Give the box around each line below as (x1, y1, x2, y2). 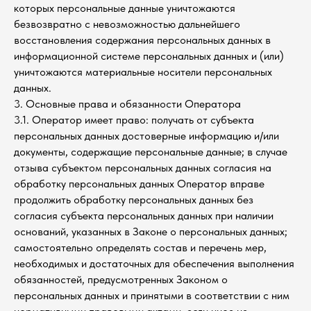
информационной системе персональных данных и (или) (14, 49, 284, 62)
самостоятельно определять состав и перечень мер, (14, 241, 267, 254)
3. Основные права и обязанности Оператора (14, 97, 241, 110)
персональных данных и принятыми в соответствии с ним (14, 289, 289, 302)
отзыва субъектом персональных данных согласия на (14, 161, 271, 174)
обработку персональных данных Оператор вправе (14, 177, 264, 190)
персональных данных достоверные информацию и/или (14, 129, 279, 142)
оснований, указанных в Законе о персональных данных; (14, 225, 287, 238)
